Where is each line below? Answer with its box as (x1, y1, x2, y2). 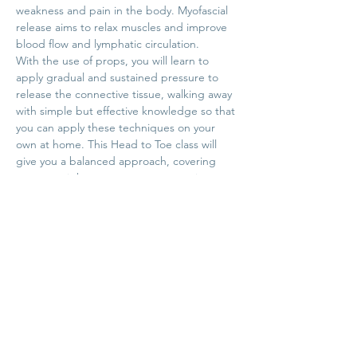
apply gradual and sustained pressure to (16, 70, 222, 84)
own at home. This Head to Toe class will (16, 137, 220, 151)
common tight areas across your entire (16, 171, 211, 185)
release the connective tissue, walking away (16, 87, 235, 101)
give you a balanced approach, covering (16, 154, 219, 168)
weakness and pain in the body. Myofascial (16, 3, 231, 18)
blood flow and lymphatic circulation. (16, 37, 199, 51)
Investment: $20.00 (16, 221, 109, 235)
